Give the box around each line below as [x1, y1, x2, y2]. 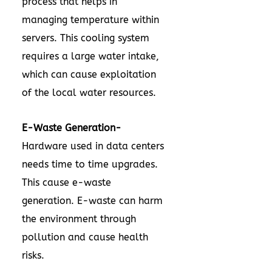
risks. [22, 250, 44, 261]
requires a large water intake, [22, 50, 159, 62]
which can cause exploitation [22, 69, 156, 80]
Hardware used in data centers [22, 140, 164, 152]
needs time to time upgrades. [22, 158, 158, 170]
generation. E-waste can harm [22, 195, 163, 206]
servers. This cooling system [22, 32, 149, 44]
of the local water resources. [22, 87, 156, 98]
